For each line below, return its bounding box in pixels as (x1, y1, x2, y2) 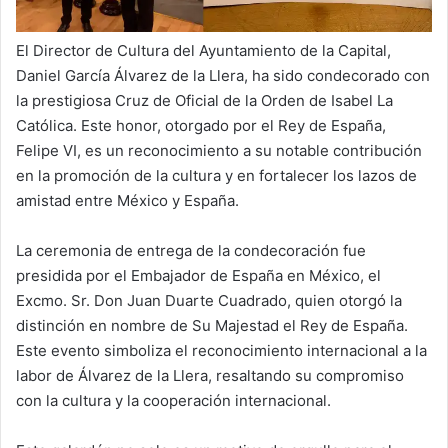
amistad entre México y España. (16, 191, 239, 211)
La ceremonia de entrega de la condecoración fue (16, 241, 366, 261)
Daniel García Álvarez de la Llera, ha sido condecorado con (16, 66, 430, 86)
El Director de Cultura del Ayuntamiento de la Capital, (16, 41, 391, 61)
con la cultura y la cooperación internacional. (16, 391, 331, 411)
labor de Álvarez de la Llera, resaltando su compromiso (16, 366, 404, 386)
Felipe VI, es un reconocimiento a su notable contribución (16, 141, 422, 161)
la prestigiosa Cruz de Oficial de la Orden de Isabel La (16, 91, 393, 111)
